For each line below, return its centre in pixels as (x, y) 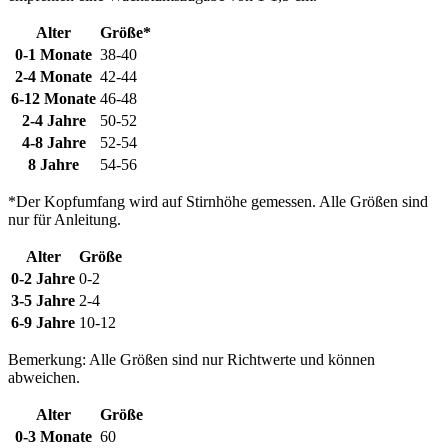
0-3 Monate (53, 436)
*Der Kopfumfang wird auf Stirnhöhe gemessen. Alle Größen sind (218, 201)
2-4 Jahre (53, 120)
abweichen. (44, 377)
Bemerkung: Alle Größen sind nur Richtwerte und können (191, 359)
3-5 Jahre (43, 300)
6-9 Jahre (43, 322)
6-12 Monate (53, 98)
